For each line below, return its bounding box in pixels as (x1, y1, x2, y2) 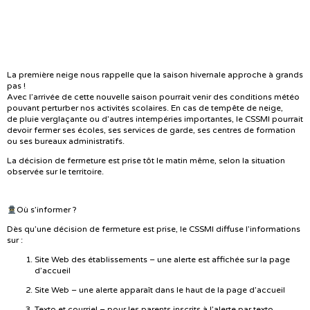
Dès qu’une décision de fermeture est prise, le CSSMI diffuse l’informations (7, 224, 300, 235)
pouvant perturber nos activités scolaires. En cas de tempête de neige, (7, 102, 283, 113)
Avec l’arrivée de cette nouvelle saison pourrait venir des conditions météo (7, 91, 300, 102)
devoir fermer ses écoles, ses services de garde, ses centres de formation (7, 125, 295, 135)
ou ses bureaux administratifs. (7, 136, 125, 146)
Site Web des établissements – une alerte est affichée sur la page (35, 255, 290, 265)
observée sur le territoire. (7, 166, 104, 176)
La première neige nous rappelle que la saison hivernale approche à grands (7, 69, 303, 80)
